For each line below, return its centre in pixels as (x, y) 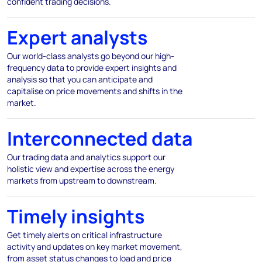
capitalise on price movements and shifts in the (95, 91)
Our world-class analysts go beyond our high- (91, 56)
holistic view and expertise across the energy (91, 169)
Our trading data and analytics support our (86, 157)
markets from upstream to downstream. (82, 181)
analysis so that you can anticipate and (80, 80)
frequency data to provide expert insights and (92, 68)
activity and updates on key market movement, (95, 247)
